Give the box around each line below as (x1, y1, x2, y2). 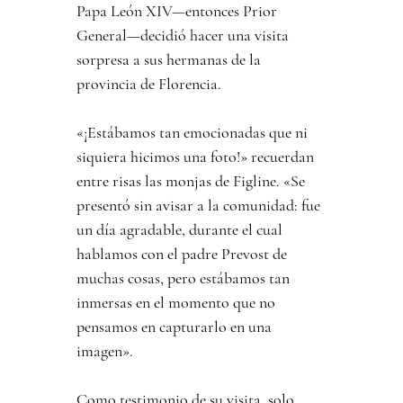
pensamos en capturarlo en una (76, 317, 276, 337)
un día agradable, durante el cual (76, 219, 287, 240)
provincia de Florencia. (76, 74, 222, 94)
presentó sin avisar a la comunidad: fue (76, 195, 325, 216)
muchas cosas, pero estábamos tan (76, 268, 294, 289)
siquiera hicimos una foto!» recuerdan (76, 147, 318, 167)
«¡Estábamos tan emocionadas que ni (76, 122, 312, 143)
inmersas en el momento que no (76, 292, 280, 313)
